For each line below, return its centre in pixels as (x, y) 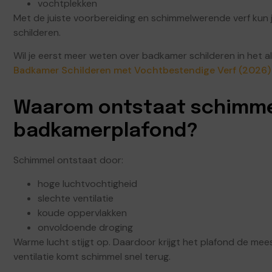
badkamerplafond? (106, 132)
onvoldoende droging (85, 227)
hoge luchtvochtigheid (87, 183)
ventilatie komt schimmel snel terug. (92, 256)
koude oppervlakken (82, 212)
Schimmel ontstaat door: (68, 160)
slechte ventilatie (76, 198)
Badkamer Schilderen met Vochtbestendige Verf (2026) (142, 70)
